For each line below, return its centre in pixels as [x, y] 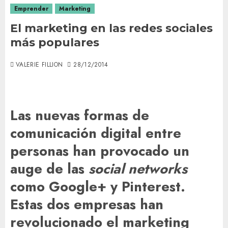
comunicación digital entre [96, 133]
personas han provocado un [100, 151]
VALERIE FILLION [39, 65]
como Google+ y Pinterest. [98, 187]
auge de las [49, 169]
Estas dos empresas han [87, 205]
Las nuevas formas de [80, 116]
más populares [55, 42]
